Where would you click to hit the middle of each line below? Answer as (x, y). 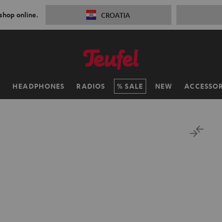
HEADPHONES (39, 86)
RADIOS (91, 86)
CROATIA (116, 15)
